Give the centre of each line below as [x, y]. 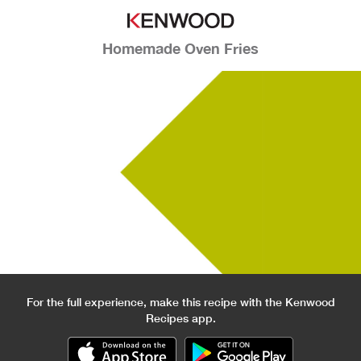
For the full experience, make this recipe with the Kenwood [180, 302]
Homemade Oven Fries [180, 48]
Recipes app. [180, 318]
